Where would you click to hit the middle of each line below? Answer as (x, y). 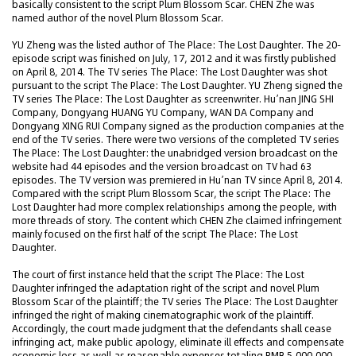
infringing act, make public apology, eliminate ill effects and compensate (178, 342)
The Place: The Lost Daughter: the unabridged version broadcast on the (175, 153)
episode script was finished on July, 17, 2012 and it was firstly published (174, 58)
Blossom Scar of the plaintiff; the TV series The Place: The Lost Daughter (175, 302)
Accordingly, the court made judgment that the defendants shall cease (172, 329)
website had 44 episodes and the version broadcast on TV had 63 (162, 166)
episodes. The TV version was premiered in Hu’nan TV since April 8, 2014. (177, 180)
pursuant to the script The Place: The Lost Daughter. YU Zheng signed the (177, 85)
